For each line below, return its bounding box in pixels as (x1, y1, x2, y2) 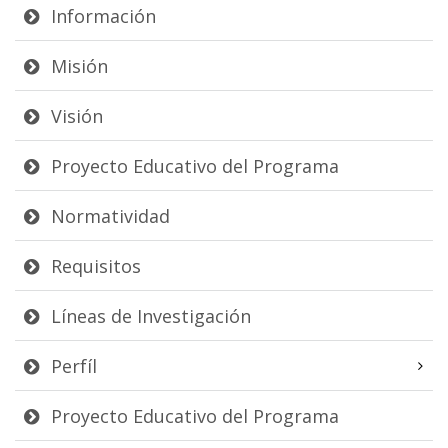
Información (46, 3, 156, 28)
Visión (46, 103, 103, 128)
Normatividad (46, 203, 170, 228)
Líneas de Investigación (46, 303, 251, 328)
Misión (46, 53, 108, 78)
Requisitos (46, 253, 141, 278)
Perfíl (46, 353, 97, 378)
